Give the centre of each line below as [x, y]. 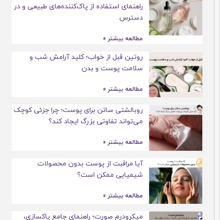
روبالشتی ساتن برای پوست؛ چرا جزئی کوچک [92, 110]
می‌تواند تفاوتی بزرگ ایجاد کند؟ [110, 122]
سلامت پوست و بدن [126, 68]
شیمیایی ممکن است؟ [124, 175]
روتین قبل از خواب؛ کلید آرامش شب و [100, 57]
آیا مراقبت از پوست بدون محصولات [104, 164]
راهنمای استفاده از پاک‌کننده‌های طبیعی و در [92, 6]
